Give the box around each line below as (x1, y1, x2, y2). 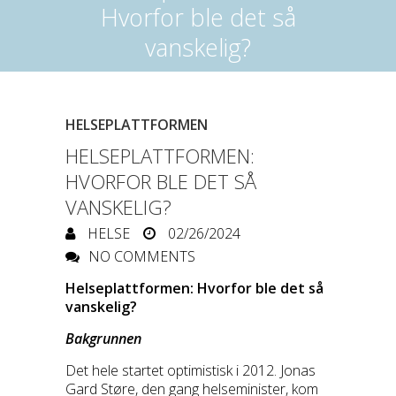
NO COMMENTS (88, 247, 195, 267)
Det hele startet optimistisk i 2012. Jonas (65, 361, 316, 381)
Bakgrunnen (65, 329, 141, 349)
